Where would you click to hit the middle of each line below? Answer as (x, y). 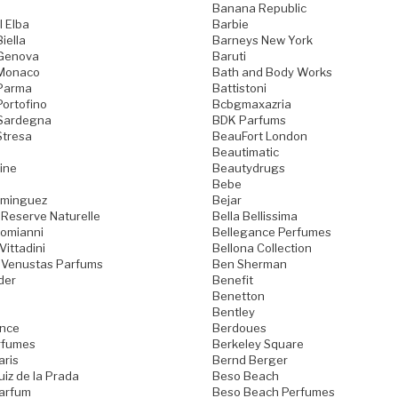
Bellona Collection (262, 247)
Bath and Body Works (272, 72)
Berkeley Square (258, 343)
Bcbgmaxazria (252, 103)
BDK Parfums (249, 119)
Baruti (229, 56)
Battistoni (239, 88)
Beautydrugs (249, 167)
